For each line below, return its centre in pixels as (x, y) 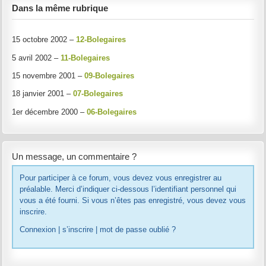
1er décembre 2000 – (50, 112)
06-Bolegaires (112, 112)
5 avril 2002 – (37, 58)
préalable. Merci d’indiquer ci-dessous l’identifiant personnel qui (48, 189)
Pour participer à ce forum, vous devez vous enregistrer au (49, 178)
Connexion (37, 230)
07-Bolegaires (98, 94)
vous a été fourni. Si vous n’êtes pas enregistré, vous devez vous (32, 201)
